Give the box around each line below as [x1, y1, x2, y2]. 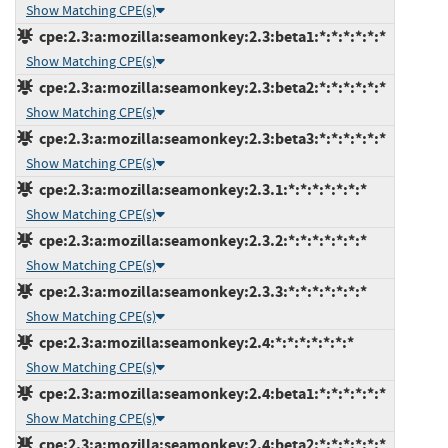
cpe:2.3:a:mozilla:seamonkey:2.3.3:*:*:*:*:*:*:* [33, 280, 367, 302]
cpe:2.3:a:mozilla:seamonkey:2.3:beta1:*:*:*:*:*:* [33, 25, 386, 47]
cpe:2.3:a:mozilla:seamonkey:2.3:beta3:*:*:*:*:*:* [33, 127, 386, 149]
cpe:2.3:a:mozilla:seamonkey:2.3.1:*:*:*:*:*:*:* [33, 178, 367, 200]
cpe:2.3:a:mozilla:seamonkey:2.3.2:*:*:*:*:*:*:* [33, 229, 367, 251]
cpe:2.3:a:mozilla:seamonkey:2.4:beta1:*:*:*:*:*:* [33, 382, 386, 404]
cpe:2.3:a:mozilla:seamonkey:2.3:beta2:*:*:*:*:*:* [33, 76, 386, 98]
